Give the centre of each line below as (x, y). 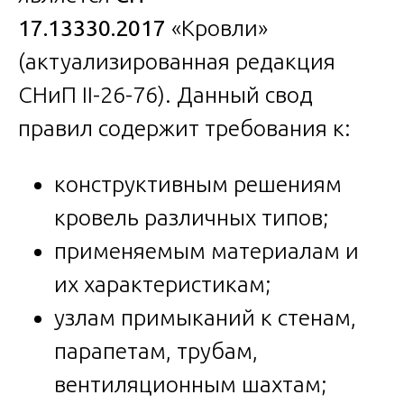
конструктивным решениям (198, 184)
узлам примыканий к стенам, (205, 318)
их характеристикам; (163, 285)
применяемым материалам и (207, 251)
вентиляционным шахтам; (191, 385)
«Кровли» (217, 28)
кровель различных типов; (192, 218)
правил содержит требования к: (184, 129)
